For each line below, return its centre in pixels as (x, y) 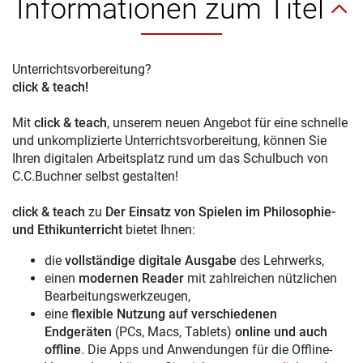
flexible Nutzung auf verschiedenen (174, 314)
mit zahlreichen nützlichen (261, 278)
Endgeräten (78, 331)
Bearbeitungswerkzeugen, (117, 296)
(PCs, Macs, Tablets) (173, 331)
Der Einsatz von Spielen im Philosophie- (220, 211)
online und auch (281, 331)
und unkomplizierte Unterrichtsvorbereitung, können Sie (169, 140)
